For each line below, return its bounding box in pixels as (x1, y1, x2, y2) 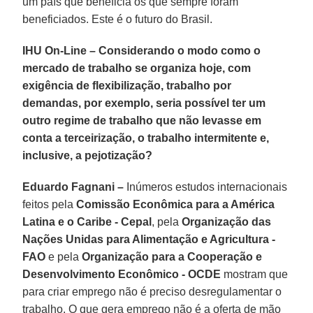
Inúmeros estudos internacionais (124, 180, 288, 193)
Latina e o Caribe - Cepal (22, 215, 152, 228)
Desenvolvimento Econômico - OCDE (22, 268, 221, 280)
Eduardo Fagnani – (22, 180, 124, 193)
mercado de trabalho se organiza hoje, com (22, 61, 252, 74)
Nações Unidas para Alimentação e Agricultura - (22, 233, 276, 245)
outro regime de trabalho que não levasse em (22, 114, 262, 126)
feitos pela (22, 198, 77, 210)
